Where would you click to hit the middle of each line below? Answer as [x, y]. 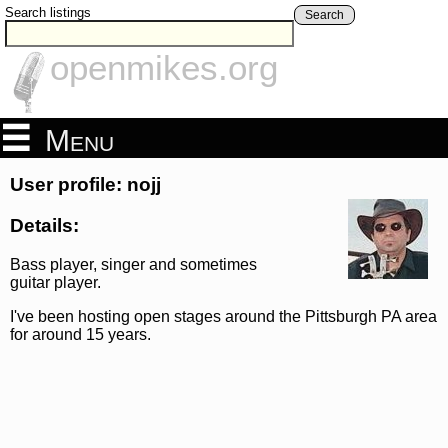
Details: [44, 225]
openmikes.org [164, 68]
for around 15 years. [80, 334]
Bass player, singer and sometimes [133, 264]
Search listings [48, 12]
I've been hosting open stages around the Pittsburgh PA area [223, 316]
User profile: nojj [85, 185]
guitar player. [55, 282]
